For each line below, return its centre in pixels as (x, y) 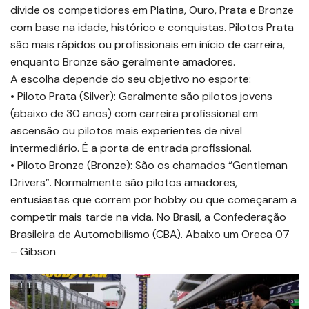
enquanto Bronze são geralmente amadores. (123, 62)
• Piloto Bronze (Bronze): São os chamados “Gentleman (149, 166)
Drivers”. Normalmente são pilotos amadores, (124, 183)
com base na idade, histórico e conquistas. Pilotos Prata (152, 28)
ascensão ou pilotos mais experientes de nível (126, 131)
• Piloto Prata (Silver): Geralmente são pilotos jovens (141, 97)
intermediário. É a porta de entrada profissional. (131, 148)
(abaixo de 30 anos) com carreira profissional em (134, 114)
